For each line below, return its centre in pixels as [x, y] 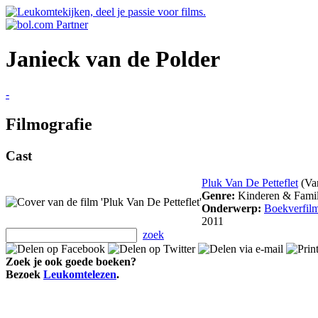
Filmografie [49, 124]
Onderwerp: [231, 209]
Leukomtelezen [80, 275]
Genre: [218, 196]
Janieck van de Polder [113, 59]
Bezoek [24, 275]
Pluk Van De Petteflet [250, 183]
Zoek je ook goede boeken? [71, 262]
